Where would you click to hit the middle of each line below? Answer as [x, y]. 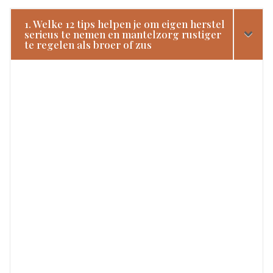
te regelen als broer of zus [88, 44]
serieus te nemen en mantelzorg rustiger [123, 34]
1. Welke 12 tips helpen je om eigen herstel [125, 23]
